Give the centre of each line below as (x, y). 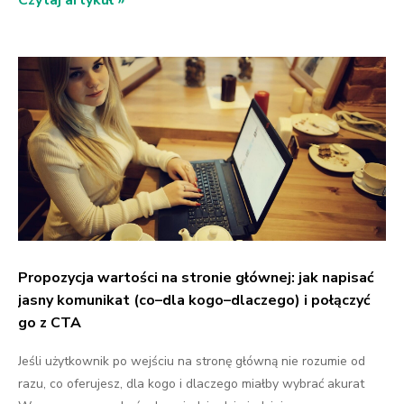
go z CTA (50, 322)
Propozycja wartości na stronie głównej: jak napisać (196, 277)
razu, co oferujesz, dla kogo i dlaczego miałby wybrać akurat (191, 383)
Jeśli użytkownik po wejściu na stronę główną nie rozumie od (192, 361)
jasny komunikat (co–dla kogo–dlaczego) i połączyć (194, 300)
